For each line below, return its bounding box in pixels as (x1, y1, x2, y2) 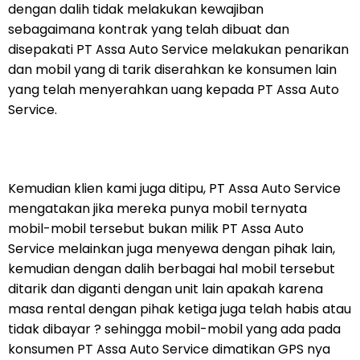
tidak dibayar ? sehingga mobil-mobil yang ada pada (8, 320, 341, 339)
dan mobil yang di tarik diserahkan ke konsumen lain (8, 60, 337, 80)
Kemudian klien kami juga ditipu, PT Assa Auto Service (8, 179, 341, 198)
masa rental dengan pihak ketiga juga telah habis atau (8, 300, 351, 319)
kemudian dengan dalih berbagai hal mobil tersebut (8, 260, 335, 279)
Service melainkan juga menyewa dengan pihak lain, (8, 239, 335, 259)
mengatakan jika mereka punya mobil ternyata (8, 199, 307, 219)
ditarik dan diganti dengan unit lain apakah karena (8, 280, 323, 299)
